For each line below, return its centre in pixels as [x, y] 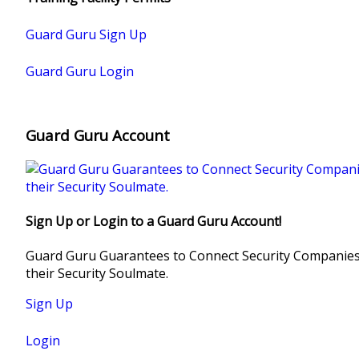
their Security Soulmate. [97, 274]
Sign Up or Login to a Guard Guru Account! [153, 221]
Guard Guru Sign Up [86, 34]
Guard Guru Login [80, 71]
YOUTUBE [333, 98]
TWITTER [333, 59]
